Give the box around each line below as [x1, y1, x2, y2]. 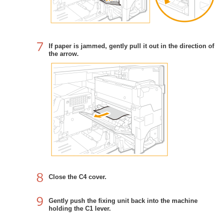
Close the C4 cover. [49, 173, 107, 181]
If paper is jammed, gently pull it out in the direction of [49, 42, 214, 50]
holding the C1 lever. [49, 204, 111, 212]
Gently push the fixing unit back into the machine [49, 197, 198, 204]
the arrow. [49, 50, 79, 57]
